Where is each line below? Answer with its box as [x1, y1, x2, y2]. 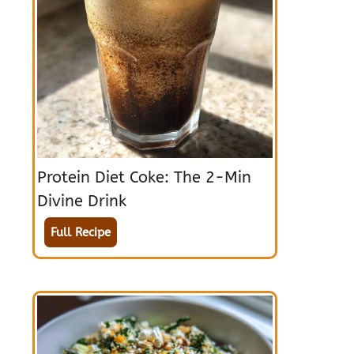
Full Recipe [51, 225, 111, 240]
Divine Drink [37, 192, 126, 211]
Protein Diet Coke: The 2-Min [37, 168, 251, 187]
